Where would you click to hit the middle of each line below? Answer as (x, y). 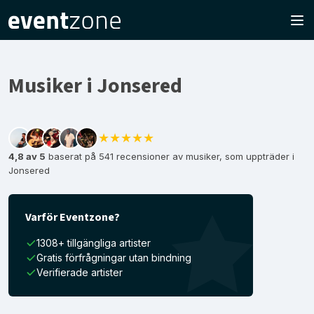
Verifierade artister (80, 272)
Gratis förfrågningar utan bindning (114, 258)
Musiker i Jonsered (95, 86)
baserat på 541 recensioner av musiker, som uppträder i (170, 156)
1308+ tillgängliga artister (94, 243)
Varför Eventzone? (73, 217)
